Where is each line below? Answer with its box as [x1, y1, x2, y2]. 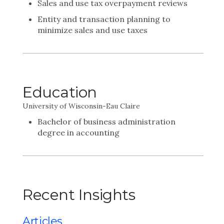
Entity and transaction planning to [37, 14, 170, 24]
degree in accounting [37, 127, 119, 137]
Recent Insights [22, 185, 135, 204]
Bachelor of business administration [37, 116, 175, 126]
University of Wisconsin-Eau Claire [22, 101, 140, 110]
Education [22, 83, 97, 101]
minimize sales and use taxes [37, 25, 147, 35]
